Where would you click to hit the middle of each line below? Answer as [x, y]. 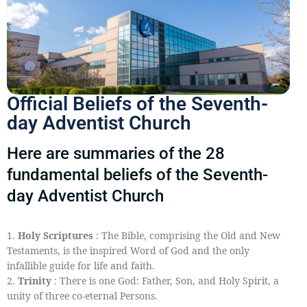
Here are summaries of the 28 [116, 153]
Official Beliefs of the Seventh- [137, 103]
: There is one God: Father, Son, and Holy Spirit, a [165, 280]
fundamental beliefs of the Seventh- [137, 174]
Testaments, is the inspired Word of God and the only [128, 250]
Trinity [35, 280]
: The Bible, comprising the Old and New [187, 235]
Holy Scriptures [54, 235]
